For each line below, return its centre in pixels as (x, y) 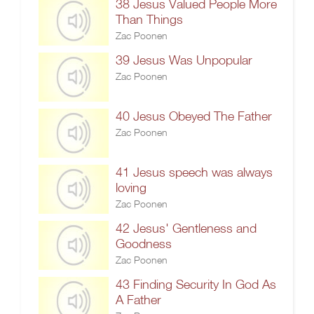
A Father (138, 300)
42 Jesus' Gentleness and (186, 228)
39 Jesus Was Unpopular (184, 60)
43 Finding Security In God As (196, 284)
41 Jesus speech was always (194, 172)
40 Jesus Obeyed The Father (194, 116)
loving (131, 187)
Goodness (144, 244)
